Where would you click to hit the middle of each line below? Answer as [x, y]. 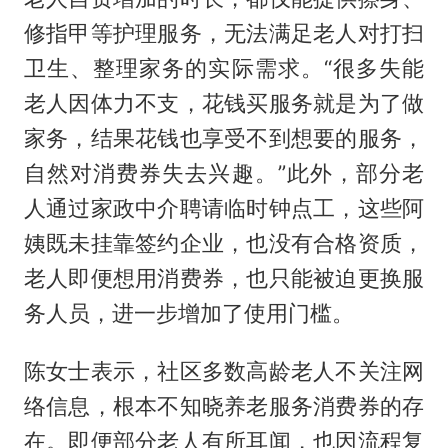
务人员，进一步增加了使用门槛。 [188, 312]
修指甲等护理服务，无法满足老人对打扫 [224, 32]
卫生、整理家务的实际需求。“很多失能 [224, 67]
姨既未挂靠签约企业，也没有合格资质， [224, 242]
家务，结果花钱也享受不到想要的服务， [224, 137]
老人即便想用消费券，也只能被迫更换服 [224, 277]
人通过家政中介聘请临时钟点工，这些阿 [224, 207]
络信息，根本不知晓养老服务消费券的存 [224, 406]
